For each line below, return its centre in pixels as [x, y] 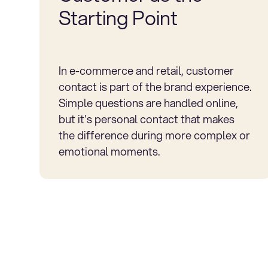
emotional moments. [109, 151]
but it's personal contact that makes [147, 119]
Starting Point [118, 18]
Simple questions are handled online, [149, 103]
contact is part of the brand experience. [155, 86]
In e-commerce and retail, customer [147, 70]
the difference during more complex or [155, 135]
